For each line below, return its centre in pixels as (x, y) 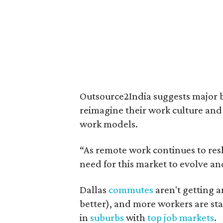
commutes (131, 189)
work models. (109, 124)
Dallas (94, 189)
